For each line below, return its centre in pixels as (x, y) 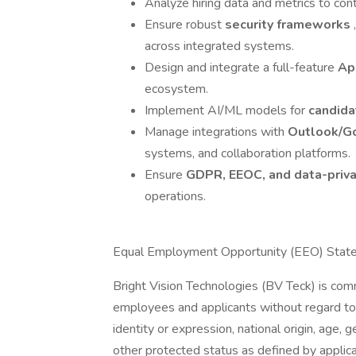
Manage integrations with (216, 132)
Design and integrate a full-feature (241, 68)
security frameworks (289, 25)
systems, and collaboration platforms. (248, 153)
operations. (175, 196)
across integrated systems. (219, 46)
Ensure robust (185, 25)
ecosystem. (176, 89)
